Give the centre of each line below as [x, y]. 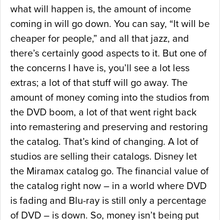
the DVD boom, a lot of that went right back [103, 113]
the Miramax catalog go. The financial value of [110, 172]
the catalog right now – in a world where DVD [109, 186]
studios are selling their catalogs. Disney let [104, 157]
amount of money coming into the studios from [110, 98]
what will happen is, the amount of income [101, 10]
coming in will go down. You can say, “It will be [110, 24]
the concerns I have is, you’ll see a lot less [100, 69]
